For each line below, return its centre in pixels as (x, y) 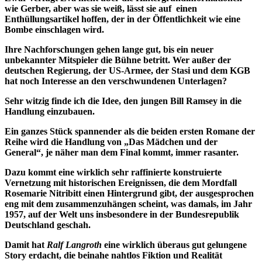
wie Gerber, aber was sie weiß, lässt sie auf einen (101, 8)
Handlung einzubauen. (50, 111)
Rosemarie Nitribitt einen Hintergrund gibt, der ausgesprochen (129, 193)
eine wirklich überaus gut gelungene (174, 244)
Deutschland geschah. (48, 225)
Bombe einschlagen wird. (54, 29)
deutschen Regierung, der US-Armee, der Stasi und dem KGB (127, 70)
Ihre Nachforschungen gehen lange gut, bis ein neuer (109, 49)
